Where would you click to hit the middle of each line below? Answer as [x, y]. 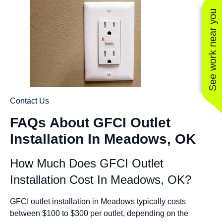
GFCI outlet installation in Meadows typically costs [98, 201]
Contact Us [29, 101]
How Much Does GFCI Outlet [87, 163]
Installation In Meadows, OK [103, 139]
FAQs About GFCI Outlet [90, 122]
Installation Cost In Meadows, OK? [101, 179]
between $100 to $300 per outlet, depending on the [99, 213]
